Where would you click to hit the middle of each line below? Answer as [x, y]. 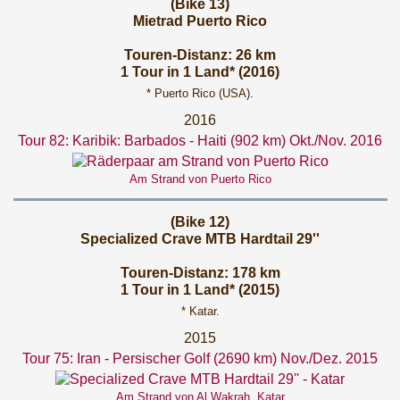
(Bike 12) [200, 222]
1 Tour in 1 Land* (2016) [200, 72]
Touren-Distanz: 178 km [200, 273]
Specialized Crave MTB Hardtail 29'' [200, 239]
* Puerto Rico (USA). [200, 93]
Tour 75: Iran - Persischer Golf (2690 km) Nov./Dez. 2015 [200, 358]
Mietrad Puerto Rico [200, 21]
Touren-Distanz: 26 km [200, 55]
